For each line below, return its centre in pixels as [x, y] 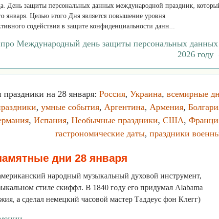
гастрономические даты [100, 133]
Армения [166, 107]
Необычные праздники [115, 120]
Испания [50, 120]
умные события [70, 107]
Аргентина [124, 107]
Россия [112, 94]
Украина [146, 94]
